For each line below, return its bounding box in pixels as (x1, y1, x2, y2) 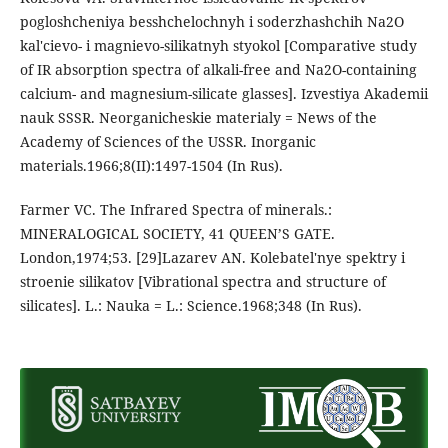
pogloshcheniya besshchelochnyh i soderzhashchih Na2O (19, 11, 404, 31)
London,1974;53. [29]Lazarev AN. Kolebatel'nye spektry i (19, 247, 405, 267)
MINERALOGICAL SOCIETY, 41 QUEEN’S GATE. (19, 223, 335, 243)
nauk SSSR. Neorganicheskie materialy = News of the (19, 107, 377, 127)
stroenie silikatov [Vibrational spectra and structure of (19, 271, 386, 291)
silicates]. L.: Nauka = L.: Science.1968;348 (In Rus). (19, 295, 362, 315)
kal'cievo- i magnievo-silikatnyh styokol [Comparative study (19, 35, 417, 55)
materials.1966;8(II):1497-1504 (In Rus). (19, 155, 283, 175)
